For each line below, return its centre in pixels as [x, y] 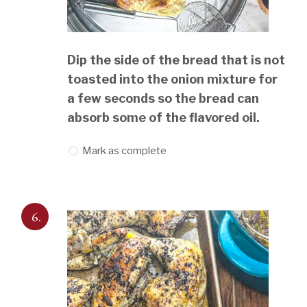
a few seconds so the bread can [163, 99]
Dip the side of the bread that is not [176, 60]
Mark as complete [125, 151]
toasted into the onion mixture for [173, 79]
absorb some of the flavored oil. [164, 118]
